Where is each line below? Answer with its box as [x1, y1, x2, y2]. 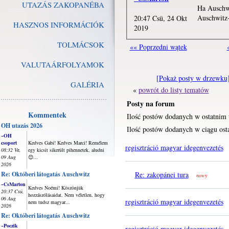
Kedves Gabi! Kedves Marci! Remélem [28, 139, 108, 146]
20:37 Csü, [1, 188, 24, 195]
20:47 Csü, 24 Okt [134, 13, 187, 23]
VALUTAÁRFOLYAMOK [21, 59, 104, 70]
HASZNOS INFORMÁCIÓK [13, 19, 104, 30]
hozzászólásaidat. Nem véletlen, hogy [28, 191, 105, 198]
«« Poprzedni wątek [129, 42, 187, 52]
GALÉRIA [71, 79, 104, 89]
